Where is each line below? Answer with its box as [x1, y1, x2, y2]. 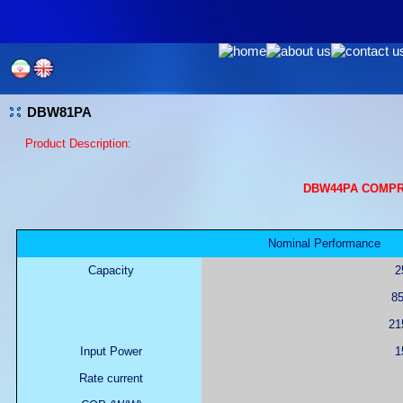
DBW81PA [27, 105, 92, 120]
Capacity [85, 264, 134, 277]
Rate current [76, 372, 143, 385]
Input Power [76, 345, 142, 358]
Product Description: [25, 137, 131, 150]
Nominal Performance [268, 237, 381, 250]
